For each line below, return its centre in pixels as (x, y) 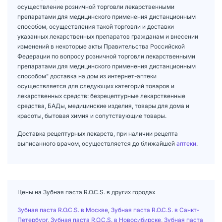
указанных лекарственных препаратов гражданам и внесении (108, 36)
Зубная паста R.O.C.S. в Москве (63, 210)
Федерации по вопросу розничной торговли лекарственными (106, 56)
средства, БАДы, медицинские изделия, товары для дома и (103, 106)
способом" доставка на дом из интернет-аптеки (87, 76)
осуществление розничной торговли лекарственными (96, 6)
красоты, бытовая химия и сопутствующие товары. (92, 115)
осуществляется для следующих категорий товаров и (96, 86)
